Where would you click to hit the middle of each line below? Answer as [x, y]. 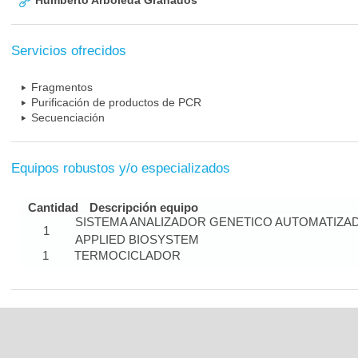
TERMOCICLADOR [127, 255]
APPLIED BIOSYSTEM [137, 239]
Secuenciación [68, 117]
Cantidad [53, 207]
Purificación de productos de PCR [116, 102]
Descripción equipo [144, 207]
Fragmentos [62, 87]
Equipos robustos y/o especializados [121, 168]
